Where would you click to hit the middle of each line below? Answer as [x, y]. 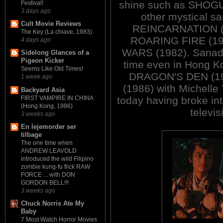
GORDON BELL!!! [45, 182]
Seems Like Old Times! [52, 69]
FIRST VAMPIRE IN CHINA [57, 98]
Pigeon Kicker [43, 61]
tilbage [31, 134]
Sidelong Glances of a [55, 53]
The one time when [47, 143]
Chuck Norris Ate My [53, 204]
